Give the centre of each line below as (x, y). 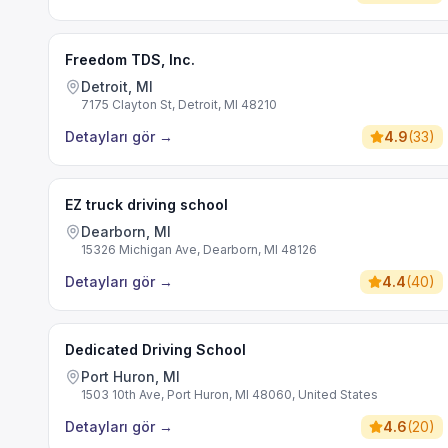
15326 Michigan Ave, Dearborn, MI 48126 (199, 249)
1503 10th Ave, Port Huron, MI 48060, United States (229, 394)
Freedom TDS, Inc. (130, 59)
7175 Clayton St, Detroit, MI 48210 (179, 104)
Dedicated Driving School (155, 349)
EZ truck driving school (146, 204)
